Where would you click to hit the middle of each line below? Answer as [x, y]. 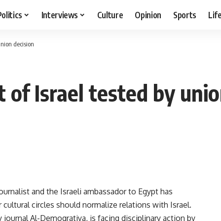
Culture [110, 15]
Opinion [148, 15]
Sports [185, 15]
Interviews [60, 15]
